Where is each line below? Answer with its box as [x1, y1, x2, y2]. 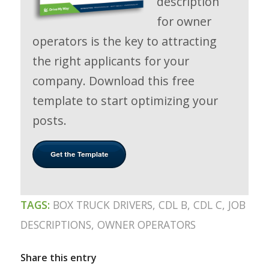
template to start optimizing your [32, 92, 218, 109]
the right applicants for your [32, 52, 189, 69]
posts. [32, 112, 67, 128]
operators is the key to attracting [32, 32, 217, 49]
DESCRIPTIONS [20, 217, 91, 232]
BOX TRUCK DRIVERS [52, 198, 153, 213]
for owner [156, 13, 211, 29]
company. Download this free [32, 72, 195, 89]
